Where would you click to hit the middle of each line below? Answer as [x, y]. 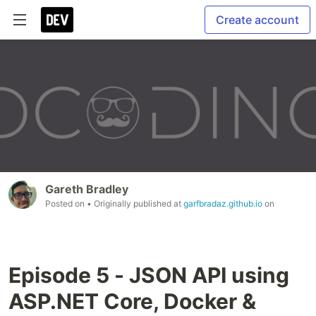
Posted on [66, 204]
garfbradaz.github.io [223, 204]
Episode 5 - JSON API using [149, 275]
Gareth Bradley [87, 189]
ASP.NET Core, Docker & [132, 302]
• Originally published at [135, 204]
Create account [257, 20]
